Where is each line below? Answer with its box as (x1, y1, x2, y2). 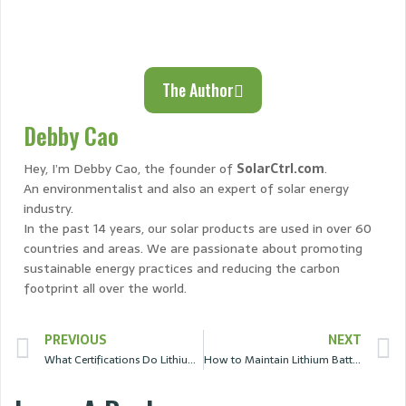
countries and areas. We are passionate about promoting (24, 238, 362, 259)
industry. (24, 198, 73, 219)
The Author (162, 78, 234, 102)
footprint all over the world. (24, 278, 187, 299)
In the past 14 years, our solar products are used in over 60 (24, 218, 372, 239)
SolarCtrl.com (237, 159, 324, 179)
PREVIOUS (44, 329, 107, 350)
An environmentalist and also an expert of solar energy (24, 179, 349, 199)
